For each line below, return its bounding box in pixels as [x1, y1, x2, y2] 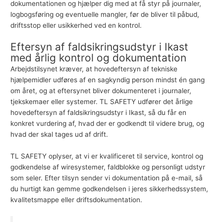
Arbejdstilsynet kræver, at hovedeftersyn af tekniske [10, 64, 178, 73]
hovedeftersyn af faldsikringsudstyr [10, 108, 124, 116]
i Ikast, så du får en [123, 108, 187, 116]
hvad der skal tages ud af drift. [10, 130, 109, 138]
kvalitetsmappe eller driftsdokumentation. [10, 195, 143, 204]
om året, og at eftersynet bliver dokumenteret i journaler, [10, 86, 192, 95]
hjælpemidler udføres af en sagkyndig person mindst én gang [10, 75, 205, 84]
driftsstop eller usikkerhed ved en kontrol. [10, 21, 142, 29]
